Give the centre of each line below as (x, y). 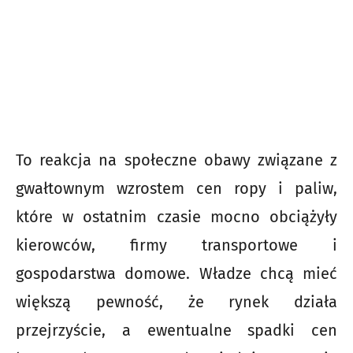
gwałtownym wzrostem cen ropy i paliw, (176, 189)
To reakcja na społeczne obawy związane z (176, 160)
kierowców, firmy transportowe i (176, 245)
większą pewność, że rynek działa (176, 302)
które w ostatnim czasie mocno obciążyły (176, 217)
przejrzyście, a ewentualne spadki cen (176, 331)
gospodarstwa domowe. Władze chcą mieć (176, 274)
